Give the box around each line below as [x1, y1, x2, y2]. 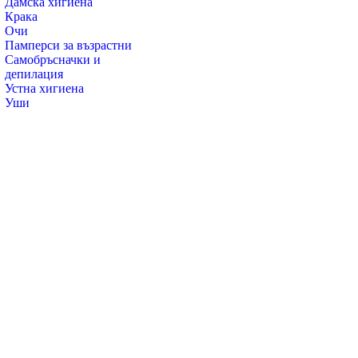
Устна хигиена [5, 82, 84, 95]
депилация [5, 67, 63, 81]
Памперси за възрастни [5, 38, 132, 52]
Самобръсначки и [5, 53, 101, 66]
